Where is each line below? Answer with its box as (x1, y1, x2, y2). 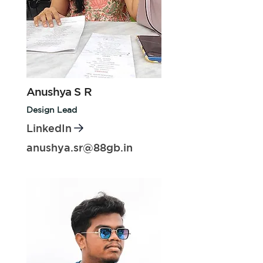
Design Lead (26, 105, 77, 114)
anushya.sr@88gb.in (26, 141, 133, 153)
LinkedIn (26, 122, 72, 134)
